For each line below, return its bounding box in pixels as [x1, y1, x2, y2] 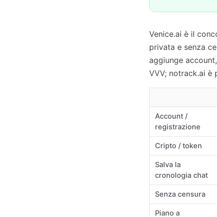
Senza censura [155, 190, 206, 199]
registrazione [155, 123, 201, 131]
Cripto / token [155, 141, 202, 150]
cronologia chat [155, 171, 208, 180]
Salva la [155, 160, 181, 169]
